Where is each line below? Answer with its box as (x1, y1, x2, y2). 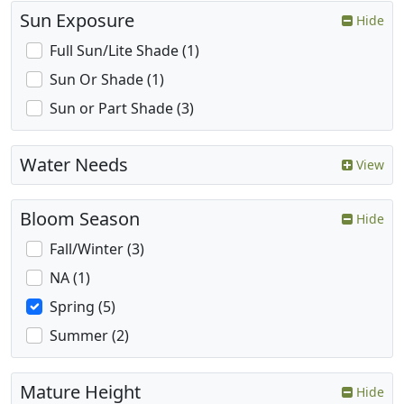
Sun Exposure (20, 8, 134, 33)
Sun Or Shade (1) (50, 69, 164, 90)
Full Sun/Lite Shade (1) (50, 41, 199, 61)
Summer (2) (50, 326, 129, 346)
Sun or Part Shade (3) (50, 98, 194, 119)
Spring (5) (50, 297, 115, 317)
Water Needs (20, 152, 128, 178)
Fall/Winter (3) (50, 239, 144, 260)
